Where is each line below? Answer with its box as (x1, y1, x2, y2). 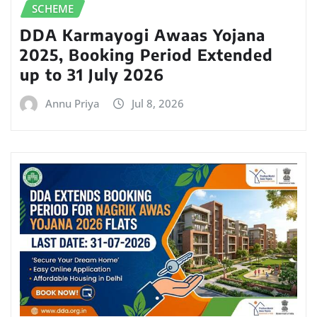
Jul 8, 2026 (132, 96, 184, 110)
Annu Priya (45, 96, 100, 110)
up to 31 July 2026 (20, 64, 164, 84)
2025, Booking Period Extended (20, 44, 273, 64)
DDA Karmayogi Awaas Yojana (20, 24, 265, 45)
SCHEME (32, 1, 74, 16)
